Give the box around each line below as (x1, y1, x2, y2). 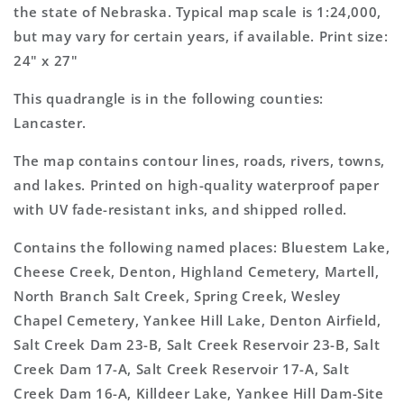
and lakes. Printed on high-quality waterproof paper (14, 176, 380, 194)
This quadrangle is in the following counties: (14, 89, 325, 107)
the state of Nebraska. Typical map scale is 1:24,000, (14, 3, 381, 21)
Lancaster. (14, 114, 87, 132)
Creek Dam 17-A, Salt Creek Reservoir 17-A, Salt (14, 360, 350, 378)
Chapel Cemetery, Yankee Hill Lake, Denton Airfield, (14, 311, 381, 329)
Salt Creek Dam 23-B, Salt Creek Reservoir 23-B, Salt (14, 335, 381, 353)
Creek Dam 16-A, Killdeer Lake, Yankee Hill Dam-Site (14, 384, 384, 402)
